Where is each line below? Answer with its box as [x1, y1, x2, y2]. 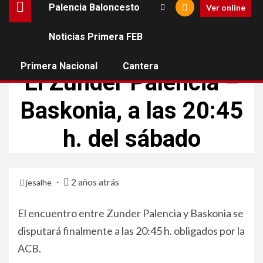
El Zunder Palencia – [23, 69, 240, 96]
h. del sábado [62, 125, 201, 153]
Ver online [206, 2, 245, 12]
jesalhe [26, 177, 53, 187]
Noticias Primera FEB [49, 31, 143, 42]
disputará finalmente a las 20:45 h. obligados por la [18, 224, 245, 237]
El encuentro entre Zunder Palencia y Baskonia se [18, 207, 244, 220]
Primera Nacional [21, 60, 97, 72]
